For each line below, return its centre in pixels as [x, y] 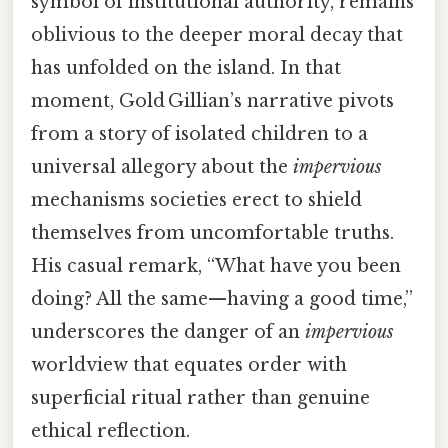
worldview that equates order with [189, 364]
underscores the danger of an [168, 331]
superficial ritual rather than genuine [200, 397]
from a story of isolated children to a [199, 133]
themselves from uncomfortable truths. [212, 232]
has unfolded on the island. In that [186, 67]
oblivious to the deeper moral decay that [217, 34]
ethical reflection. [110, 430]
